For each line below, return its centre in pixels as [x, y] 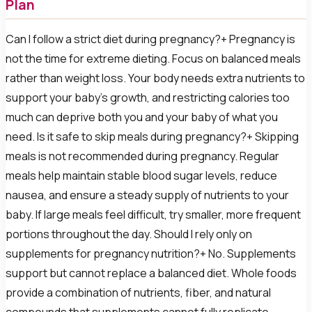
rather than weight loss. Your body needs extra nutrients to [155, 78]
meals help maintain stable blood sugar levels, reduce [141, 176]
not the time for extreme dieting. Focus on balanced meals [153, 59]
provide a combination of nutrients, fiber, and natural [138, 293]
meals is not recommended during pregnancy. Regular [142, 156]
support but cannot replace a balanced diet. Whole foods [151, 273]
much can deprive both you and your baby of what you [142, 117]
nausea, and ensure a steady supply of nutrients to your [147, 195]
